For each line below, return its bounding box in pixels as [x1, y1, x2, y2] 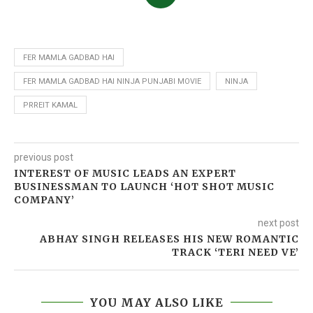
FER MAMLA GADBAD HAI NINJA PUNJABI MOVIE [23, 77, 201, 87]
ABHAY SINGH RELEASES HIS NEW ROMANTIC [40, 233, 299, 246]
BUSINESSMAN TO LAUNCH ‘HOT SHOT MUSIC [14, 180, 275, 194]
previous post [14, 152, 73, 163]
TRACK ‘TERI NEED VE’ [172, 246, 299, 259]
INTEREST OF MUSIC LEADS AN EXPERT [14, 167, 236, 180]
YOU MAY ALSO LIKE [89, 296, 224, 310]
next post [258, 217, 299, 229]
